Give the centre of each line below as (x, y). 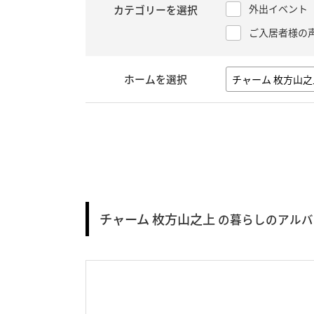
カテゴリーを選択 (156, 10)
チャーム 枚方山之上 (157, 219)
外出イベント (278, 8)
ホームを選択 (156, 79)
